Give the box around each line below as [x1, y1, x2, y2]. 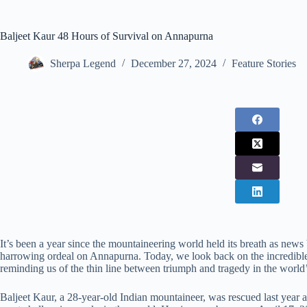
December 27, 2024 [131, 58, 217, 70]
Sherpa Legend [50, 58, 116, 70]
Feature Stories [232, 58, 296, 70]
